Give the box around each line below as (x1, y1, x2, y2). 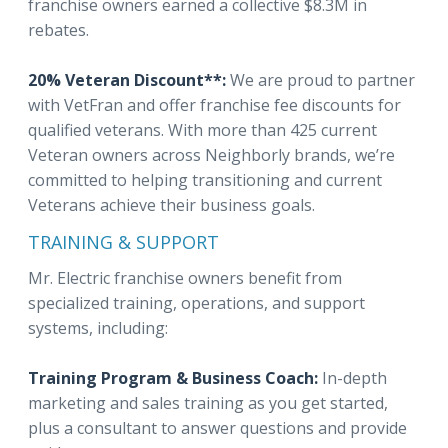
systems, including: (28, 317, 168, 339)
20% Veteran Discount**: (28, 69, 230, 91)
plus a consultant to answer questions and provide (28, 417, 407, 439)
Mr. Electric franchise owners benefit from (28, 267, 342, 289)
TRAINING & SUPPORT (28, 230, 219, 254)
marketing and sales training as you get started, (28, 392, 388, 414)
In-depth (318, 367, 387, 389)
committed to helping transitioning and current (28, 169, 382, 191)
